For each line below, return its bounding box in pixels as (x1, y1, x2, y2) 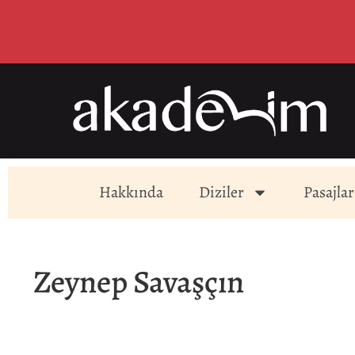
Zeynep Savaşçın (33, 260, 244, 303)
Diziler (198, 181, 244, 203)
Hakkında (98, 181, 163, 203)
